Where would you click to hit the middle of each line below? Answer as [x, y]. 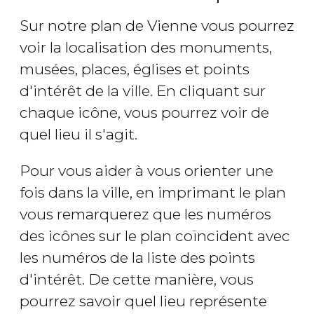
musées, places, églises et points [135, 69]
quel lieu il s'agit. [78, 135]
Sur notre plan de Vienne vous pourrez [157, 26]
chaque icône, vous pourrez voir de [144, 113]
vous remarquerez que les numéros [145, 214]
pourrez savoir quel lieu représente [143, 301]
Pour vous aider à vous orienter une [146, 171]
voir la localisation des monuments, [146, 48]
